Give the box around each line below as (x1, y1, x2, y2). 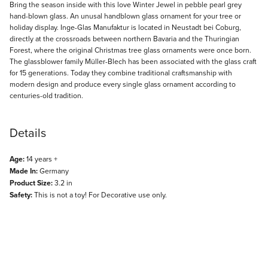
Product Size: (10, 177, 53, 188)
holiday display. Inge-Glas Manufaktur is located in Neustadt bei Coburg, (10, 22, 241, 32)
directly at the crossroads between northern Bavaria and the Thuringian (10, 33, 239, 44)
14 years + (25, 153, 57, 164)
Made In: (10, 165, 38, 176)
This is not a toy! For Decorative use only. (32, 189, 167, 200)
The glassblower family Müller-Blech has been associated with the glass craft (10, 56, 257, 66)
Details (10, 123, 46, 141)
